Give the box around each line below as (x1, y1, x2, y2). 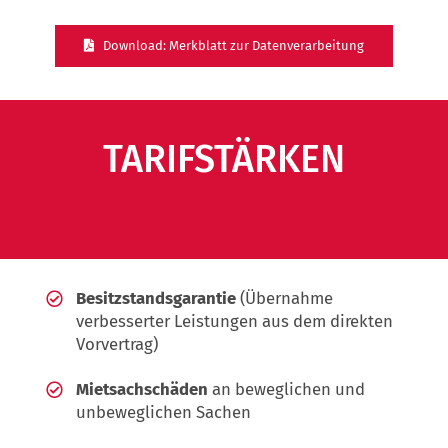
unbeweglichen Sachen (76, 402, 252, 423)
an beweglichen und (208, 379, 366, 400)
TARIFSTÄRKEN (103, 137, 345, 183)
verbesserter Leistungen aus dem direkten (76, 311, 394, 332)
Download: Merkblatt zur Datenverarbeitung (103, 37, 365, 53)
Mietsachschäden (76, 379, 209, 400)
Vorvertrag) (76, 334, 159, 355)
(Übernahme (236, 288, 334, 309)
